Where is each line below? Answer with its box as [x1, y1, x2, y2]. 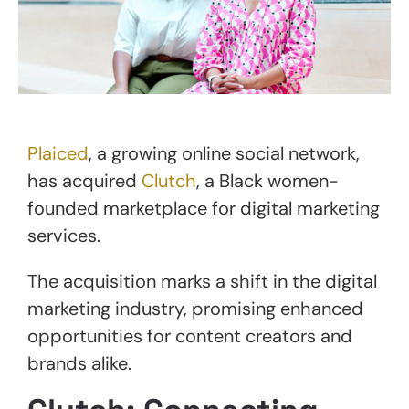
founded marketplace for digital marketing [27, 195, 380, 220]
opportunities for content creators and [27, 323, 352, 348]
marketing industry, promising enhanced [27, 296, 363, 320]
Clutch [142, 168, 196, 193]
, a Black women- [196, 168, 339, 193]
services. [27, 223, 100, 247]
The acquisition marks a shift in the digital [27, 268, 377, 293]
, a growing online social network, [89, 141, 360, 165]
